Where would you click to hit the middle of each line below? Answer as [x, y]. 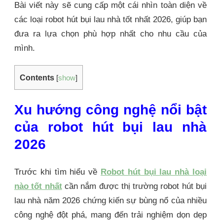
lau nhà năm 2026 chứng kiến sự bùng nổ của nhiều [110, 200]
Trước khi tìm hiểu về [57, 172]
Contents [37, 78]
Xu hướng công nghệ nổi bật [110, 110]
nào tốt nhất [38, 186]
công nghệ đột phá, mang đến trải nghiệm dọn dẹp [110, 215]
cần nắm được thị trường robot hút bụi [134, 186]
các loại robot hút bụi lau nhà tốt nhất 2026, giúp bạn [110, 20]
